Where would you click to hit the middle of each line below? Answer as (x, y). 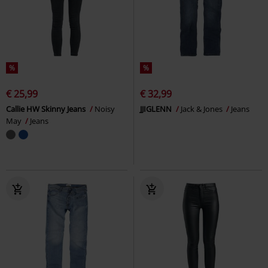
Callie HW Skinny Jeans (47, 109)
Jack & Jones (202, 109)
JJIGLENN (157, 109)
